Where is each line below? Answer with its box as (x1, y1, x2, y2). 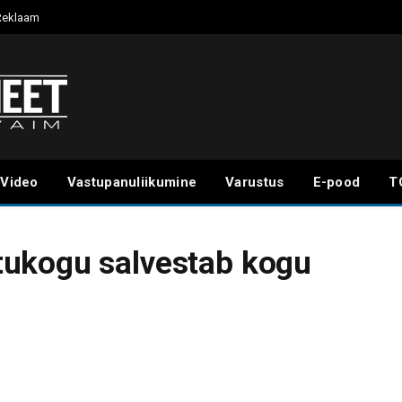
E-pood (312, 174, 361, 190)
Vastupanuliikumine (66, 174, 197, 190)
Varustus (225, 174, 284, 190)
